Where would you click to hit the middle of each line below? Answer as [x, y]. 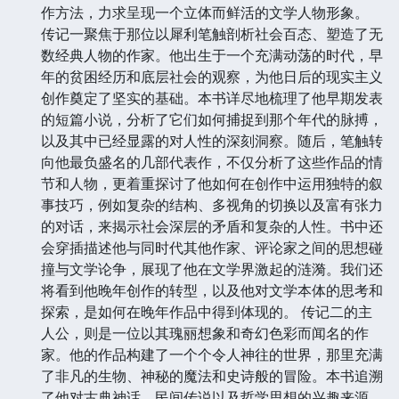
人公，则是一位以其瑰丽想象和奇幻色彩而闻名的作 [205, 333]
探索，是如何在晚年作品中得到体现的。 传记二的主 [207, 311]
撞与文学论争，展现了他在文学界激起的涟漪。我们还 [212, 269]
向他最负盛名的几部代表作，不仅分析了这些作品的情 [212, 162]
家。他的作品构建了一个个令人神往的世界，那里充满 [212, 354]
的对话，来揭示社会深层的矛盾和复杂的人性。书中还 [212, 226]
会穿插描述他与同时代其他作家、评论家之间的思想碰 [212, 247]
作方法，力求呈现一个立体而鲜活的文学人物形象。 [205, 12]
